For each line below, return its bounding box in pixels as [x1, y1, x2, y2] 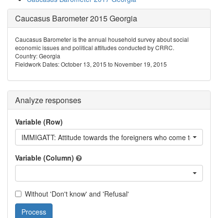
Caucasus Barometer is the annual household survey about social [15, 35, 189, 43]
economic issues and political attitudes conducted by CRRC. [15, 43, 174, 52]
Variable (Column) [15, 153, 74, 163]
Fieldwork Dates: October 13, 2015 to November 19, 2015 [15, 60, 167, 68]
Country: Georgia [15, 52, 60, 60]
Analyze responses [15, 94, 81, 106]
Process [21, 207, 46, 217]
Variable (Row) [15, 117, 63, 127]
